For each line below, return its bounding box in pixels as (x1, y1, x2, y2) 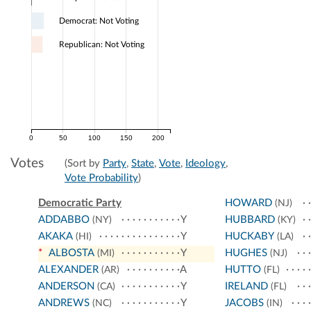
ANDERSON (38, 281, 94, 292)
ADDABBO (38, 215, 90, 226)
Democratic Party (38, 198, 121, 209)
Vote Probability (65, 173, 138, 184)
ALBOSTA (49, 248, 94, 259)
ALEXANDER (38, 264, 99, 276)
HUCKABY (224, 231, 274, 242)
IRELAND (224, 281, 268, 292)
